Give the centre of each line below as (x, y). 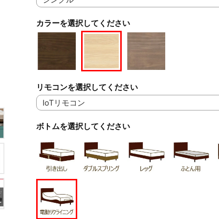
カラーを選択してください (83, 23)
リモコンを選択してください (87, 87)
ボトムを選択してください (83, 126)
